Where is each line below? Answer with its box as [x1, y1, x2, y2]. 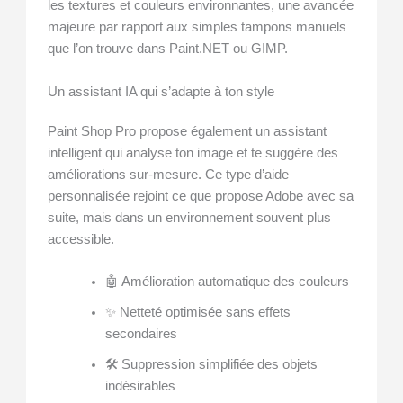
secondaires [104, 326, 177, 341]
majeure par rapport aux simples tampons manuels [48, 20, 347, 35]
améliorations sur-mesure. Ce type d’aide [48, 166, 290, 182]
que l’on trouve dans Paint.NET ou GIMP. [48, 41, 289, 57]
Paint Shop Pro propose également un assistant [48, 123, 327, 139]
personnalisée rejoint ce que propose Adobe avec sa [48, 188, 354, 203]
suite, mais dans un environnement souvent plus [48, 210, 332, 225]
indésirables [104, 378, 175, 393]
